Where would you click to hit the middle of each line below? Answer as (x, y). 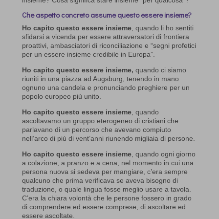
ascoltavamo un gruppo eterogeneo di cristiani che (100, 121)
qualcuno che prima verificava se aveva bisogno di (100, 181)
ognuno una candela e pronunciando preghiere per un (106, 88)
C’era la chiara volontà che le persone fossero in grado (107, 198)
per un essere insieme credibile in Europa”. (88, 55)
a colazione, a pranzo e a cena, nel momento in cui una (108, 163)
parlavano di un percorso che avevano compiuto (96, 130)
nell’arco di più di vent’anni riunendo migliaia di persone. (108, 139)
